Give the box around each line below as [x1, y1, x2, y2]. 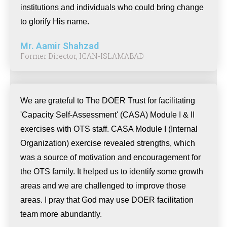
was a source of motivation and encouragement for [20, 153, 201, 162]
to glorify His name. [20, 17, 89, 26]
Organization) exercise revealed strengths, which [20, 139, 195, 147]
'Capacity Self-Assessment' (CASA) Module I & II [20, 110, 195, 119]
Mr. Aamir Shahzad [20, 41, 99, 51]
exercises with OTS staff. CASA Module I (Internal [20, 125, 198, 133]
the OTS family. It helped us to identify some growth [20, 167, 203, 176]
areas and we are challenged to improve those [20, 181, 186, 190]
